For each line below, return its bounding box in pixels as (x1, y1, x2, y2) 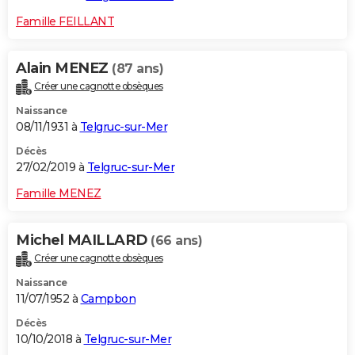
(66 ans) (151, 232, 202, 248)
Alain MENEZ (16, 59, 112, 77)
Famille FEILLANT (16, 13, 114, 29)
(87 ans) (112, 60, 163, 76)
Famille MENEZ (16, 185, 101, 200)
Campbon (80, 291, 136, 306)
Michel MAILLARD (16, 231, 151, 249)
